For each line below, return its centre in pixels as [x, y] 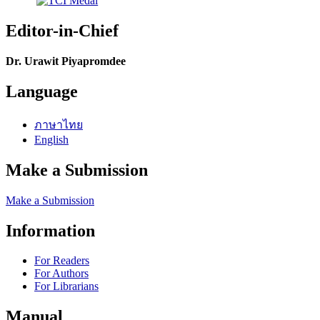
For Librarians [66, 286]
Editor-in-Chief [62, 31]
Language [42, 91]
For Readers [62, 261]
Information [50, 230]
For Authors [61, 274]
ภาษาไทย [59, 124]
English [51, 139]
